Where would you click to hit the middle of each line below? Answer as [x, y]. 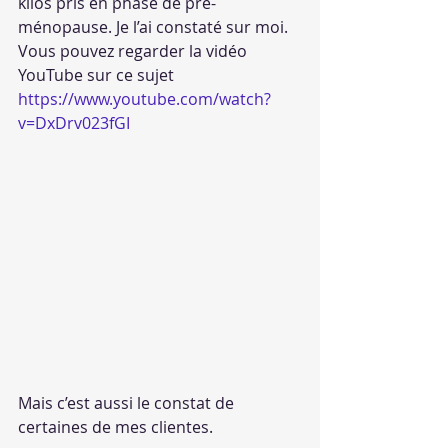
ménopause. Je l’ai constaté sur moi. [155, 27]
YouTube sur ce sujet [98, 75]
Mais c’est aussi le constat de [128, 402]
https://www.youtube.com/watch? [144, 99]
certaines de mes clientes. [119, 426]
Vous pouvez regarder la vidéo [134, 51]
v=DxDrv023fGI [74, 123]
